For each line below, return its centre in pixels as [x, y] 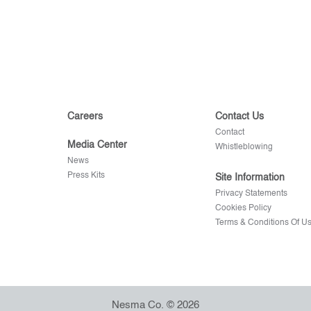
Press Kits [86, 176]
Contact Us [240, 117]
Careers [85, 117]
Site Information [250, 178]
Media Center [97, 145]
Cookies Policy [244, 208]
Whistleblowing [244, 147]
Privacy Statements [252, 194]
